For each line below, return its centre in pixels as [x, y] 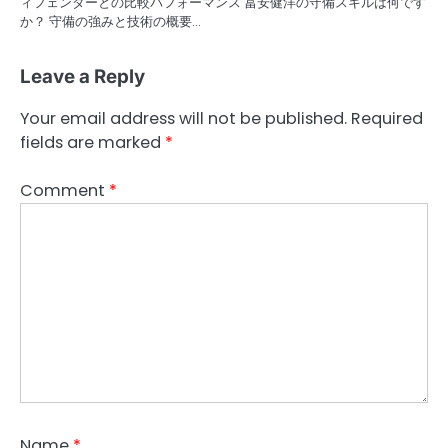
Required [387, 118]
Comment [64, 190]
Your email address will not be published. [183, 118]
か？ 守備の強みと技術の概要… [110, 21]
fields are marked [92, 142]
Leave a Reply [82, 76]
